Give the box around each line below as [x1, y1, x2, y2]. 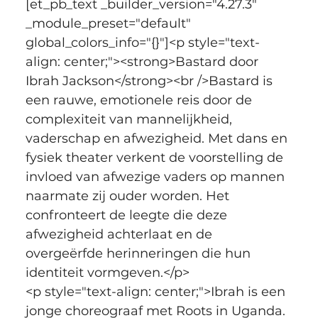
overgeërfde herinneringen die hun [25, 245, 254, 261]
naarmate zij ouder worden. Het [25, 187, 233, 204]
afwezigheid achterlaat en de [25, 226, 216, 242]
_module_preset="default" [25, 15, 194, 31]
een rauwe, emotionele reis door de [25, 92, 256, 108]
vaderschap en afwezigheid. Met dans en [25, 130, 291, 146]
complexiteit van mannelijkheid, [25, 111, 236, 127]
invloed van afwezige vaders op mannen [25, 168, 288, 185]
